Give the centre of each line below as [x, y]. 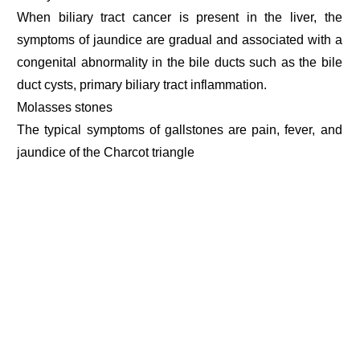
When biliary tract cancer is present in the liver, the [180, 18]
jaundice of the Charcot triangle [106, 153]
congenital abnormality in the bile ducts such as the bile [180, 63]
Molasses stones [65, 108]
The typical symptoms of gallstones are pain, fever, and [180, 130]
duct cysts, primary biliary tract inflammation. [142, 85]
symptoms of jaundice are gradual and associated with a [180, 40]
